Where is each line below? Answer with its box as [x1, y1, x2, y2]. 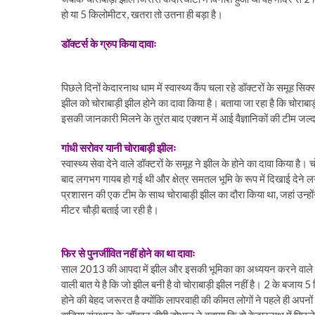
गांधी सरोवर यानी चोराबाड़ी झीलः [61, 141, 176, 154]
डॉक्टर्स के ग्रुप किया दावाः [61, 37, 157, 50]
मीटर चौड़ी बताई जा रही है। [61, 203, 159, 216]
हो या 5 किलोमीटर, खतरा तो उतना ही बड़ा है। [61, 8, 223, 20]
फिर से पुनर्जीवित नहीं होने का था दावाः [61, 247, 195, 259]
